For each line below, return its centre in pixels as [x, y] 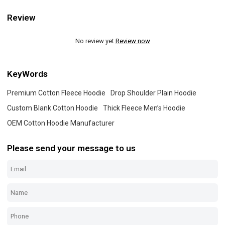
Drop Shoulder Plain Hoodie [154, 93]
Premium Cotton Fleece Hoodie [57, 93]
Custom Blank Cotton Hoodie [53, 108]
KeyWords [28, 74]
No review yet [95, 41]
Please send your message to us [72, 148]
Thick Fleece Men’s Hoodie [144, 108]
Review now [133, 41]
